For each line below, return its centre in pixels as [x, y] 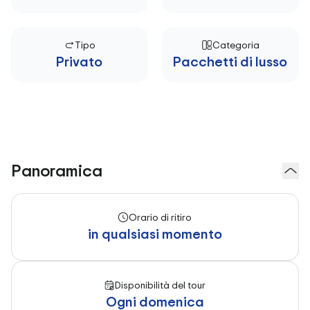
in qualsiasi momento [155, 234]
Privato [80, 61]
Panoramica [57, 171]
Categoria [236, 45]
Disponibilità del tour [161, 285]
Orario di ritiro [161, 217]
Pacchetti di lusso [230, 61]
